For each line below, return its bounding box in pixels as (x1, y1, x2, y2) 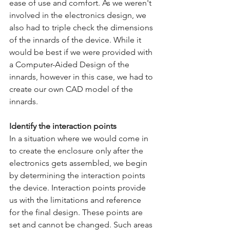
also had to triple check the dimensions (9, 23, 155, 32)
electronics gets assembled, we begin (9, 158, 149, 168)
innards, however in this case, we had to (9, 72, 155, 82)
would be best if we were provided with (9, 47, 155, 57)
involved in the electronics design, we (9, 10, 148, 20)
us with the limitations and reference (9, 195, 143, 205)
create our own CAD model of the (9, 84, 135, 94)
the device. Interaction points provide (9, 183, 148, 193)
